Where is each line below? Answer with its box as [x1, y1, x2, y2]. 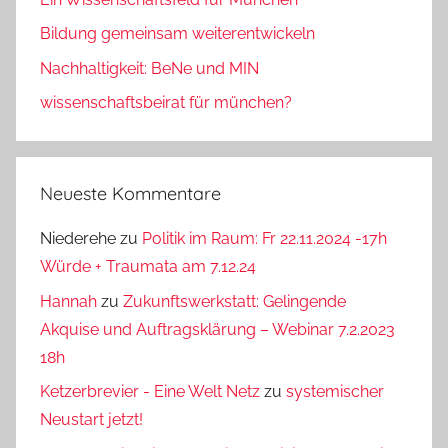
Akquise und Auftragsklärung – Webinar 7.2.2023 [40, 319, 395, 339]
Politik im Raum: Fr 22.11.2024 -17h [142, 229, 387, 249]
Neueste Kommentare [40, 182, 221, 206]
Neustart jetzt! [40, 410, 143, 430]
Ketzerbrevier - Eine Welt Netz [40, 382, 260, 402]
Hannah [40, 291, 97, 311]
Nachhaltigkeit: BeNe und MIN [40, 58, 259, 78]
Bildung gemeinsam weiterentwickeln [40, 24, 315, 44]
